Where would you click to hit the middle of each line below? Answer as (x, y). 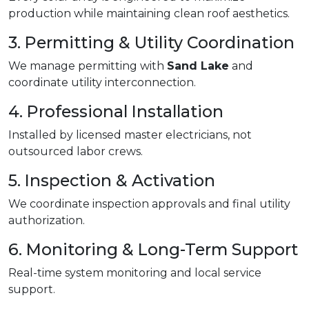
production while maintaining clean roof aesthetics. (149, 14)
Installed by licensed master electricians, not (130, 135)
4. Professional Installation (116, 112)
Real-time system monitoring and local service (135, 273)
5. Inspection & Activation (112, 181)
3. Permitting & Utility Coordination (151, 43)
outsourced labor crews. (76, 152)
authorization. (47, 221)
